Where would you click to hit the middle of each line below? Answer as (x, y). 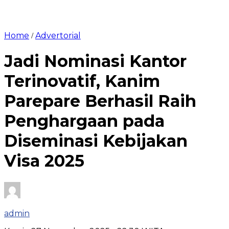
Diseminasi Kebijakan (96, 141)
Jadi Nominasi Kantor (95, 61)
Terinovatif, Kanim (82, 81)
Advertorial (58, 36)
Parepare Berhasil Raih (100, 101)
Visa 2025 (44, 161)
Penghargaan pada (84, 121)
